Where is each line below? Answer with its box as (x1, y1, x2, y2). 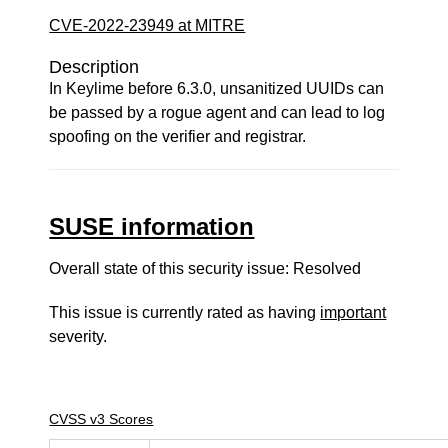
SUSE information (49, 213, 255, 240)
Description (49, 57, 140, 77)
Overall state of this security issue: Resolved (49, 260, 362, 277)
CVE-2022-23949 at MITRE (49, 17, 246, 34)
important (320, 304, 387, 321)
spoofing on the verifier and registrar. (49, 128, 307, 145)
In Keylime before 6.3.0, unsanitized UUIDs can (49, 80, 385, 97)
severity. (49, 328, 108, 345)
